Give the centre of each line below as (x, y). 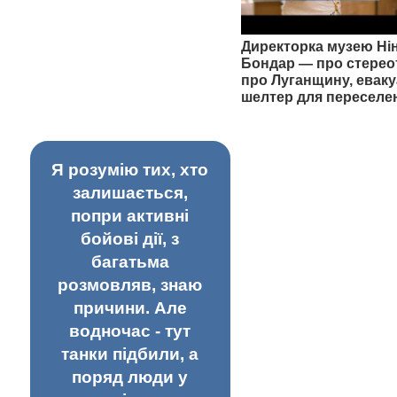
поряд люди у (130, 378)
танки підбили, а (130, 354)
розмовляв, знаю (130, 285)
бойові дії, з (130, 239)
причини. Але (130, 308)
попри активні (130, 216)
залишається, (130, 193)
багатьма (130, 262)
